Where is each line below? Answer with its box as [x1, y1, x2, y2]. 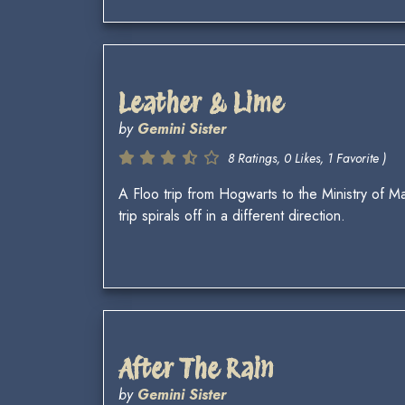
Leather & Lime [118, 87, 284, 118]
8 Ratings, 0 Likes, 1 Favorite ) [228, 148, 386, 167]
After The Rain [118, 353, 274, 384]
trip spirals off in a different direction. [118, 204, 345, 226]
